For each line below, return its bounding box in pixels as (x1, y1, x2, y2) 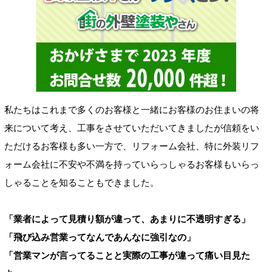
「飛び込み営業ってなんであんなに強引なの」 (4, 232, 195, 243)
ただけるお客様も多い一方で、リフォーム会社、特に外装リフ (4, 141, 259, 152)
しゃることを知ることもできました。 (4, 177, 159, 188)
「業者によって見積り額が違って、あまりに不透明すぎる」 (4, 214, 250, 225)
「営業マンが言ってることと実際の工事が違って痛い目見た (4, 250, 250, 261)
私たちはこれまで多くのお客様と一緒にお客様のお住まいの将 (4, 104, 259, 115)
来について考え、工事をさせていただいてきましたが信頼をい (4, 123, 259, 134)
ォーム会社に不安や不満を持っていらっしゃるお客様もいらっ (4, 159, 259, 170)
